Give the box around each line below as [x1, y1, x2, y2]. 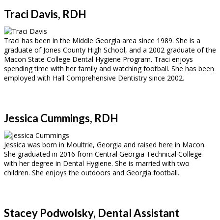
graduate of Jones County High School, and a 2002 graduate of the [4, 45, 216, 55]
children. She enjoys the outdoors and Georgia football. [4, 167, 179, 177]
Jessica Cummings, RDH [4, 111, 118, 125]
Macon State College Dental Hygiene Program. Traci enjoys [4, 54, 193, 64]
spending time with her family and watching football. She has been [4, 63, 214, 73]
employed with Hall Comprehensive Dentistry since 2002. [4, 73, 184, 82]
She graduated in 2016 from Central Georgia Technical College [4, 149, 202, 159]
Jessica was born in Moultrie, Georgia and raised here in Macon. [4, 139, 206, 149]
